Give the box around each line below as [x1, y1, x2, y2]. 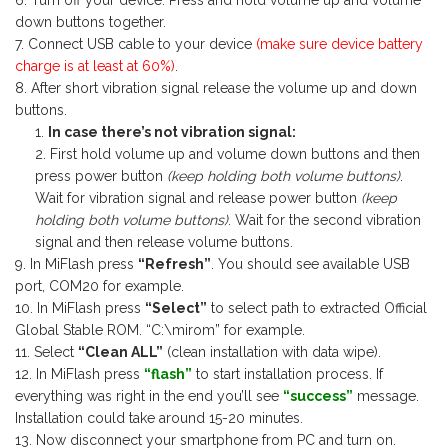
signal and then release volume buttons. [35, 234, 293, 250]
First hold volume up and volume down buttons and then [50, 146, 420, 162]
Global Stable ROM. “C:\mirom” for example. [15, 322, 305, 338]
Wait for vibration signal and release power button [35, 190, 357, 206]
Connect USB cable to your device [28, 36, 256, 52]
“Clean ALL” [78, 344, 163, 360]
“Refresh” [138, 256, 211, 272]
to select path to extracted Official [207, 300, 427, 316]
